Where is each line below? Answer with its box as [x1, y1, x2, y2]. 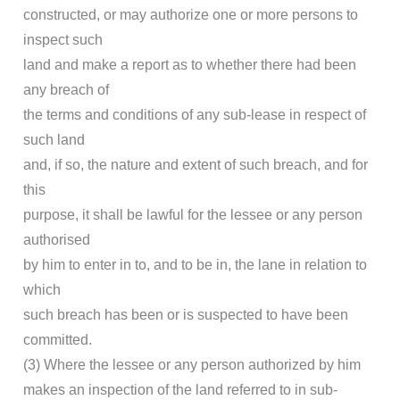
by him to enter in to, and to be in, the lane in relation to [23, 257, 367, 273]
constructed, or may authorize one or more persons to [23, 7, 358, 23]
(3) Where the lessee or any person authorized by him [23, 357, 361, 373]
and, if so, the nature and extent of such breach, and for [23, 157, 368, 173]
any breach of [23, 82, 109, 98]
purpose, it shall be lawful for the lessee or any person [23, 207, 362, 223]
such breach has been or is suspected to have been [23, 307, 348, 323]
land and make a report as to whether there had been [23, 57, 356, 73]
